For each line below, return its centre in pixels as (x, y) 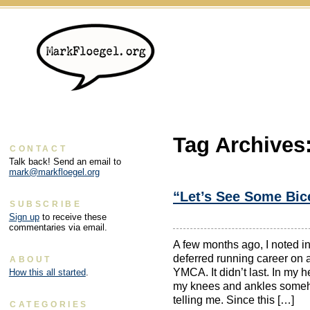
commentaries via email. (58, 228)
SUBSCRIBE (46, 204)
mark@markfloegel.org (54, 172)
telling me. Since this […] (234, 300)
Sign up (24, 217)
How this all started (47, 273)
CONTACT (39, 149)
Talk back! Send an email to (65, 162)
